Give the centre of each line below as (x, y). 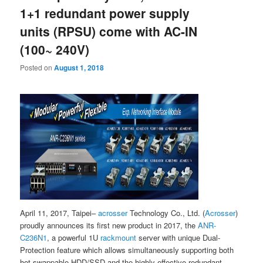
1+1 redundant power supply (105, 13)
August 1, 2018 (79, 68)
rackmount (119, 238)
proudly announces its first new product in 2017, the (109, 225)
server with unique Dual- (178, 238)
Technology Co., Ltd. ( (166, 213)
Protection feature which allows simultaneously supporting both (127, 250)
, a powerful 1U (74, 238)
